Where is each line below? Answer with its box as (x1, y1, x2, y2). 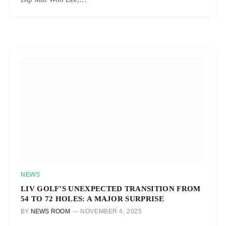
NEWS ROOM (30, 208, 70, 215)
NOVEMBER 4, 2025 (80, 208, 142, 215)
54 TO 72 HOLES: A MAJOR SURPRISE (21, 194, 164, 203)
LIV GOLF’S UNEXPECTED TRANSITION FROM (21, 184, 201, 193)
